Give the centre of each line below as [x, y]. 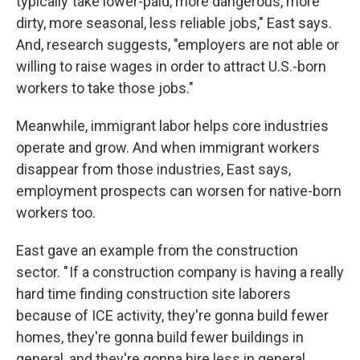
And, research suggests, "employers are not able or [178, 45]
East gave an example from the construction [157, 250]
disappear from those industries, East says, [153, 169]
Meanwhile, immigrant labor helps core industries [172, 126]
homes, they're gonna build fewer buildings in [160, 337]
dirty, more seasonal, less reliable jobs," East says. [174, 23]
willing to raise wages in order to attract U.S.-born [171, 66]
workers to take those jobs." [105, 88]
